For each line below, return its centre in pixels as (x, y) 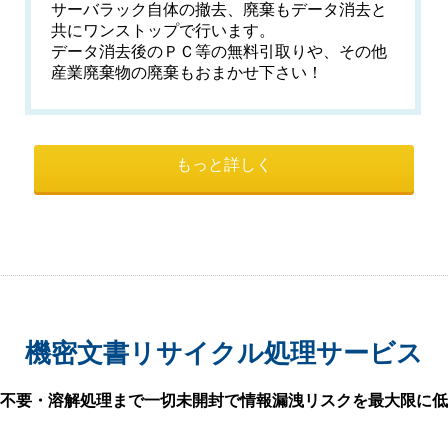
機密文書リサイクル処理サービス (224, 353)
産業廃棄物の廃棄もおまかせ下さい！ (187, 72)
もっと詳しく (224, 164)
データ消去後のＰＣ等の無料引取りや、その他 (219, 51)
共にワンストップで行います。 (163, 30)
